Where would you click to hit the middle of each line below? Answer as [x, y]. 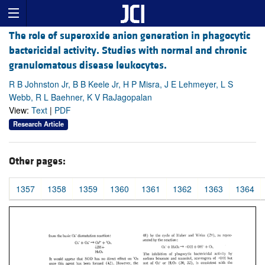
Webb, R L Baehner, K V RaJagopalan [80, 97]
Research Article [38, 124]
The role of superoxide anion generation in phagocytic [130, 36]
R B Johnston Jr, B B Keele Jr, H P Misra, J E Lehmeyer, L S [121, 84]
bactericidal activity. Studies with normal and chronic [128, 51]
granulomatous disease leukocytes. [88, 66]
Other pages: [37, 161]
